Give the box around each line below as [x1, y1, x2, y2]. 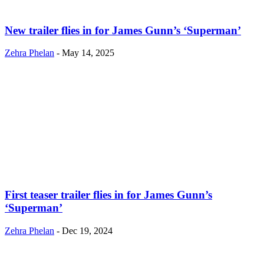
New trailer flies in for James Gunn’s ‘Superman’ [5, 24, 241, 37]
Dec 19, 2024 [62, 225, 113, 236]
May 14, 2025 [62, 48, 114, 58]
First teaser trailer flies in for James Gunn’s [5, 188, 212, 201]
